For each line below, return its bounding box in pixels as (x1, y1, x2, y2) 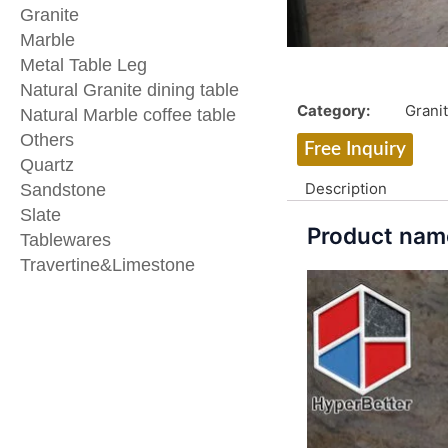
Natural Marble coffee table (20, 105, 236, 125)
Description (304, 179, 387, 199)
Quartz (20, 155, 74, 175)
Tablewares (20, 230, 111, 250)
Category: (296, 100, 370, 120)
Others (20, 130, 74, 150)
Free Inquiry (303, 139, 406, 159)
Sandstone (20, 180, 106, 200)
